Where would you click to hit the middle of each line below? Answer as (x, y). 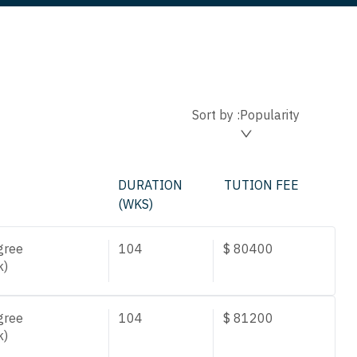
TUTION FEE (261, 185)
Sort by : (216, 115)
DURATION (151, 185)
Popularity (270, 115)
